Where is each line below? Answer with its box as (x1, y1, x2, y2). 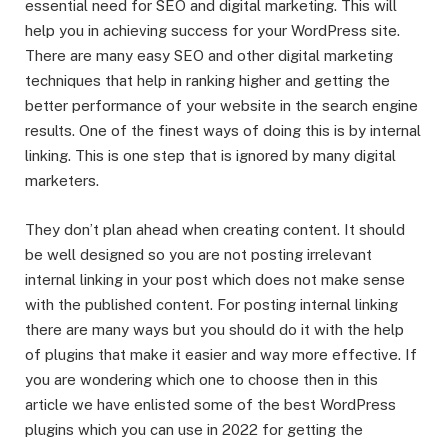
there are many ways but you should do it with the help (25, 320, 404, 338)
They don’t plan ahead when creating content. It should (25, 220, 405, 238)
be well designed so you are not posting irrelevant (25, 245, 372, 263)
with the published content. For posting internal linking (25, 295, 398, 313)
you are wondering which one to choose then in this (25, 370, 378, 388)
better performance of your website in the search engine (25, 97, 418, 115)
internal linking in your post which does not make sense (25, 270, 405, 288)
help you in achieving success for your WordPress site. (25, 22, 400, 40)
